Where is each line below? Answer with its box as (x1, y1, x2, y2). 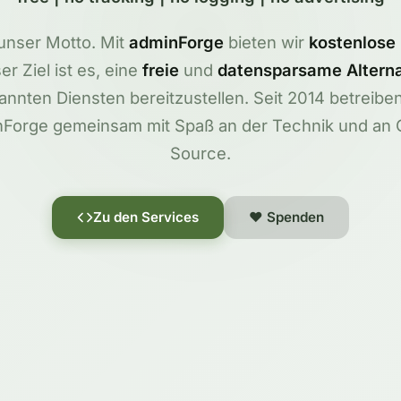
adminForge (129, 32, 224, 52)
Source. (170, 143, 231, 163)
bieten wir (224, 32, 309, 52)
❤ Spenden (249, 209, 324, 226)
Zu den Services (93, 209, 199, 226)
